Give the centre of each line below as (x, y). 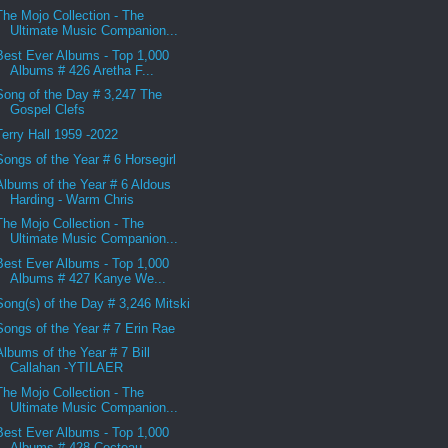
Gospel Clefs (48, 110)
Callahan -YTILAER (67, 368)
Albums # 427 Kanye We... (88, 279)
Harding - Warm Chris (72, 199)
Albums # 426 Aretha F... (82, 70)
